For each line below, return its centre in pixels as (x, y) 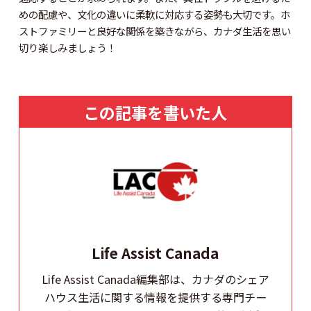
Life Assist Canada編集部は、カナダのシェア (155, 279)
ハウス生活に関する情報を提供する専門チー (155, 297)
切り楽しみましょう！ (67, 47)
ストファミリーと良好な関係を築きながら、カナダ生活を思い (154, 31)
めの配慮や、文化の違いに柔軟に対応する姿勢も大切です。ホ (154, 14)
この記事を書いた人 (155, 112)
